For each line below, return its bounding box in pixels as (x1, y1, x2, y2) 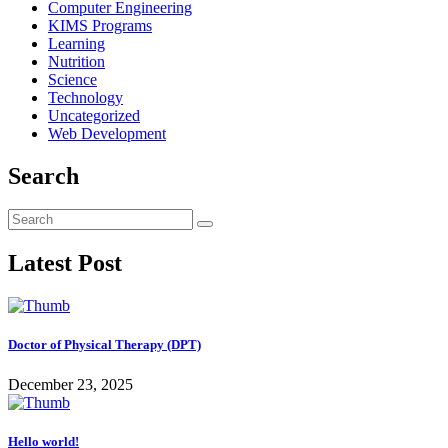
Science (48, 70, 97, 88)
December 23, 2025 (8, 375, 133, 393)
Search (8, 162, 79, 189)
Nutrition (48, 52, 105, 70)
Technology (48, 88, 123, 106)
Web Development (48, 124, 166, 142)
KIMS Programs (48, 16, 152, 34)
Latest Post (8, 250, 122, 277)
